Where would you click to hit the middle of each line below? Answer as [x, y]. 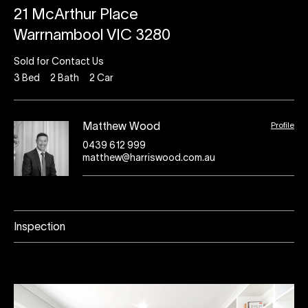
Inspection [40, 228]
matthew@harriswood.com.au [149, 158]
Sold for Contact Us [59, 62]
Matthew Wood [121, 127]
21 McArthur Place [76, 15]
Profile [283, 125]
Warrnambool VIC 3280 [92, 36]
